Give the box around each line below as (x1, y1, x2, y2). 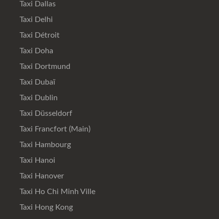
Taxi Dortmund (18, 62, 70, 70)
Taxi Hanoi (18, 156, 55, 164)
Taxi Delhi (18, 15, 53, 23)
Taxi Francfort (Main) (18, 125, 90, 133)
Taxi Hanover (18, 172, 64, 180)
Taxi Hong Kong (18, 203, 73, 211)
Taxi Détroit (18, 31, 60, 39)
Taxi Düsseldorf (18, 109, 72, 117)
